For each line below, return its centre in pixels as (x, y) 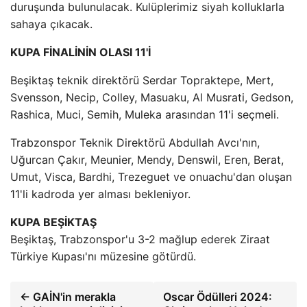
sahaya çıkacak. (51, 24)
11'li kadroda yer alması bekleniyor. (100, 194)
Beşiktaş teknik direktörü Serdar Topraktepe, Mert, (142, 80)
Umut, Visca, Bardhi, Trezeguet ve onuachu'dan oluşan (151, 177)
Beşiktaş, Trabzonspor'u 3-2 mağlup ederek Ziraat (140, 239)
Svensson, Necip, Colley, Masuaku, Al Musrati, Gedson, (152, 97)
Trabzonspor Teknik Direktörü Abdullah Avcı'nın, (135, 143)
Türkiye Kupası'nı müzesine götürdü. (103, 256)
